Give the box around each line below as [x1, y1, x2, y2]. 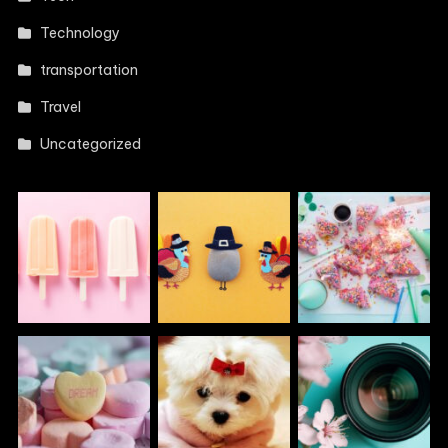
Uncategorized [40, 134, 142, 153]
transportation [40, 60, 139, 79]
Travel [40, 97, 82, 116]
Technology [40, 23, 121, 42]
